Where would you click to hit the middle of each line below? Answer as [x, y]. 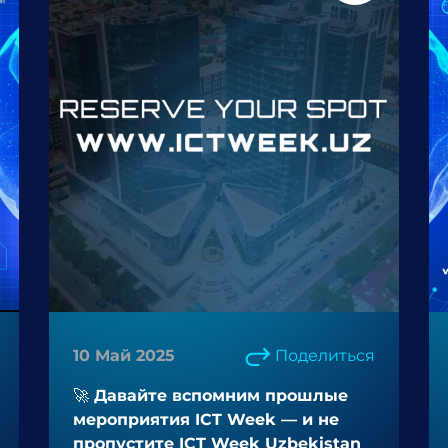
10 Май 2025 [124, 355]
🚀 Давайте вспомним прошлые [210, 395]
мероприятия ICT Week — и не [206, 419]
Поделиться [325, 355]
